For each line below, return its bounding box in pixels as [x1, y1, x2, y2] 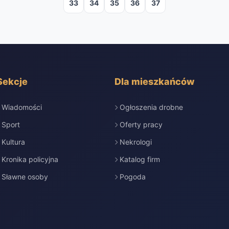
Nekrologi [119, 138, 152, 146]
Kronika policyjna [2, 155, 59, 164]
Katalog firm [119, 155, 160, 164]
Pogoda [119, 172, 146, 181]
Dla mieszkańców [114, 76, 195, 87]
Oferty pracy [119, 120, 163, 129]
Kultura [2, 138, 26, 146]
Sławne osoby [2, 172, 49, 181]
